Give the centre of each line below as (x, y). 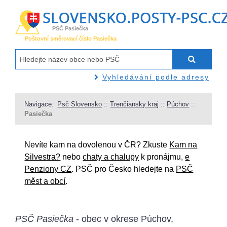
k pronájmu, (162, 157)
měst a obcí (45, 181)
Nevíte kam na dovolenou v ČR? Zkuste (97, 144)
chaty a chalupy (111, 157)
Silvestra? (43, 157)
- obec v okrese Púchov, (124, 219)
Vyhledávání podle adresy (156, 77)
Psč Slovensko (80, 104)
